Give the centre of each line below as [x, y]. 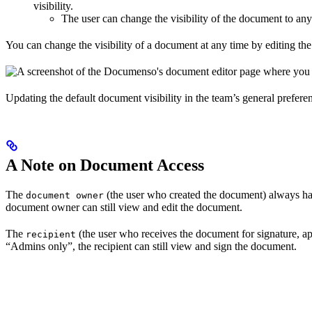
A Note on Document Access [105, 165]
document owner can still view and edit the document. [124, 207]
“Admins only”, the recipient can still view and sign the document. [151, 246]
